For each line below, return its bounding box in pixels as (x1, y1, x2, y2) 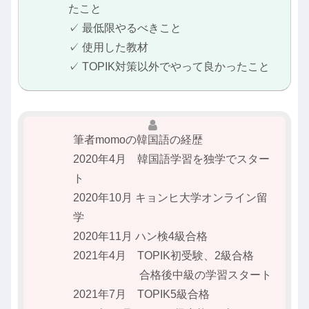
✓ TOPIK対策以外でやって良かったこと (68, 61, 270, 73)
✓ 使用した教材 (68, 41, 148, 54)
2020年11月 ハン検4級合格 (73, 230, 208, 243)
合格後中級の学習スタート (73, 269, 272, 281)
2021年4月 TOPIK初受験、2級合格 (73, 250, 254, 262)
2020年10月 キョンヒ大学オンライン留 (73, 192, 268, 204)
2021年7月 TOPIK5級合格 (73, 288, 210, 301)
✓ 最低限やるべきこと (68, 22, 181, 34)
